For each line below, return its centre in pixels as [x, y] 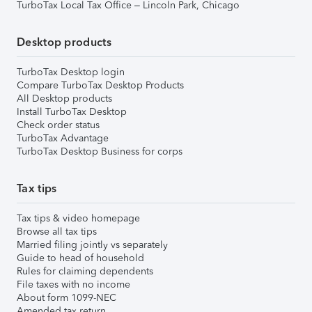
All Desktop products [64, 98]
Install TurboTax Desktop [72, 111]
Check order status [58, 125]
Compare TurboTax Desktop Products [100, 85]
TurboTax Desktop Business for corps [100, 151]
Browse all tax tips [57, 231]
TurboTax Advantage [63, 138]
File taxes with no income [73, 284]
